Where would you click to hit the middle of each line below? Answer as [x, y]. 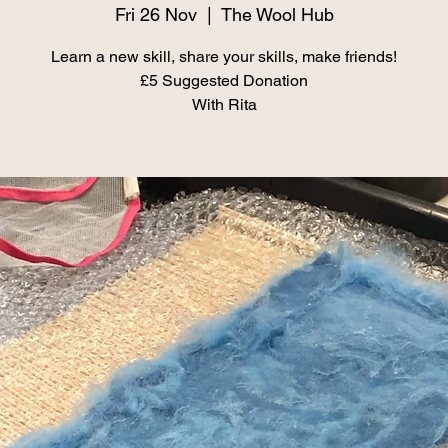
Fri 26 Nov [155, 14]
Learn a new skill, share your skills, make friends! [224, 56]
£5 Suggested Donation [224, 80]
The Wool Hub [277, 14]
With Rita [224, 104]
